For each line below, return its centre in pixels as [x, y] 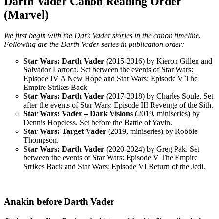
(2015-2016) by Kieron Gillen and [159, 61]
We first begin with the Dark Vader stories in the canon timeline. [102, 35]
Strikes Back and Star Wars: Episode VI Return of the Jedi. [114, 166]
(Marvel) [26, 14]
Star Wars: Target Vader [65, 131]
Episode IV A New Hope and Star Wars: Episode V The [110, 78]
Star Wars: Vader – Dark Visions [78, 113]
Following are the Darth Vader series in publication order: [95, 44]
